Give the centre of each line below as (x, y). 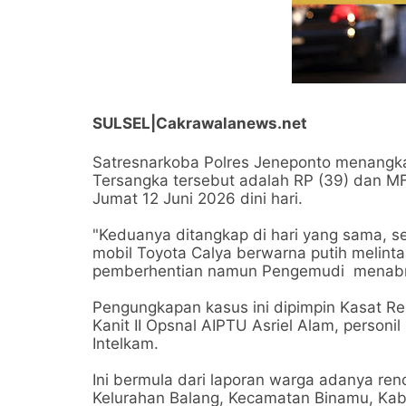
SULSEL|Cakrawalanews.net (202, 123)
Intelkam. (126, 343)
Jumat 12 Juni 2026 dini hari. (198, 198)
